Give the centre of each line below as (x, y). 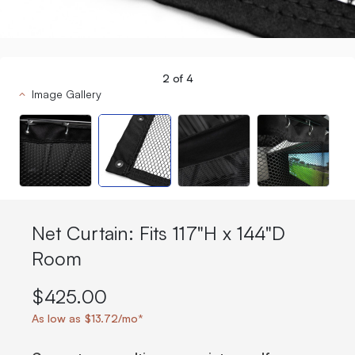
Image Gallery (67, 94)
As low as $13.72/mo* (88, 318)
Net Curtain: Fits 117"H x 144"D (158, 231)
